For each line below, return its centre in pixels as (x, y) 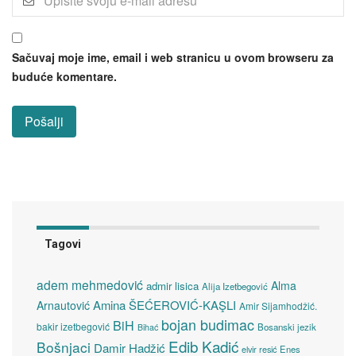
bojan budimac (208, 324)
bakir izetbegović (73, 326)
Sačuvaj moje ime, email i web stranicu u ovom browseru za (173, 57)
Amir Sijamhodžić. (278, 305)
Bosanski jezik (287, 326)
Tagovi (63, 244)
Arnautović (63, 305)
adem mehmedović (90, 284)
